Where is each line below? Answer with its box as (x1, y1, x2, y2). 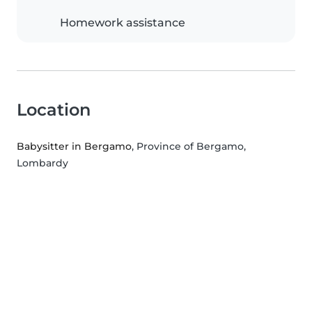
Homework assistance (60, 16, 185, 30)
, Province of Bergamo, (132, 140, 246, 153)
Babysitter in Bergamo (17, 140, 132, 153)
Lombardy (17, 157, 68, 170)
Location (17, 100, 91, 120)
